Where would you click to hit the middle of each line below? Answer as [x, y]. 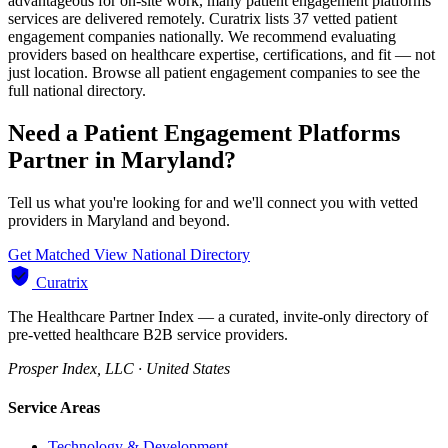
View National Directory [172, 254]
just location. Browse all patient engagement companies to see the [214, 73]
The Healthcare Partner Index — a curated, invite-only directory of [218, 316]
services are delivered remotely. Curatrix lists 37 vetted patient [202, 19]
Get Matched [51, 254]
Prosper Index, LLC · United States [119, 368]
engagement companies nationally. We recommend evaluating [202, 37]
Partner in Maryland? [122, 160]
